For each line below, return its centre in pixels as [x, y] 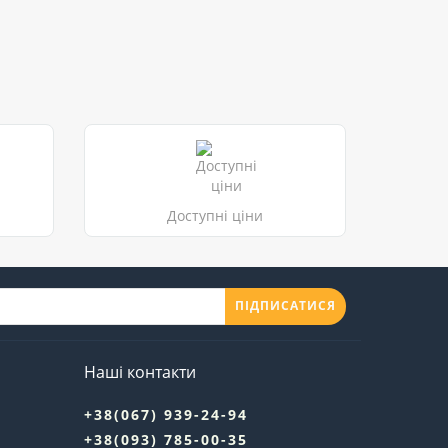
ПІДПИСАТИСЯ [285, 306]
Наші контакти [139, 371]
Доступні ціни [214, 215]
